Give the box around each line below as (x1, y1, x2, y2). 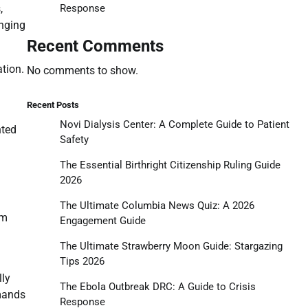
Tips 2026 (59, 254, 104, 267)
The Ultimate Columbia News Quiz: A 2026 (59, 199, 254, 212)
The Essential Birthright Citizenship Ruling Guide (59, 158, 280, 171)
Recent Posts (26, 99, 79, 110)
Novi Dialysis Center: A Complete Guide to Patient (59, 118, 289, 131)
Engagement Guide (59, 214, 146, 227)
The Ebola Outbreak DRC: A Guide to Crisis (59, 280, 256, 293)
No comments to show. (26, 63, 138, 77)
